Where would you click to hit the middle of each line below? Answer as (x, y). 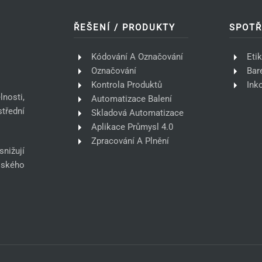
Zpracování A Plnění (130, 141)
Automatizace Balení (131, 99)
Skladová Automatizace (137, 113)
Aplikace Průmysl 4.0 (132, 127)
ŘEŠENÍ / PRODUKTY (124, 27)
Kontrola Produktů (126, 85)
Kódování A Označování (137, 57)
